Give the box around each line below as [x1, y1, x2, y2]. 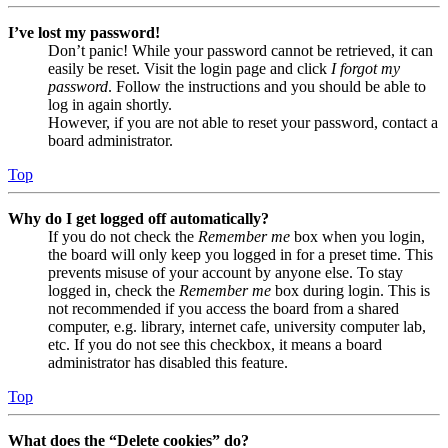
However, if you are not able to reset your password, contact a [48, 114, 438, 132]
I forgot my [331, 60, 400, 78]
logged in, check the [48, 282, 179, 300]
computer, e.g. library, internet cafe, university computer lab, [48, 318, 426, 336]
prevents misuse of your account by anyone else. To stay [48, 264, 403, 282]
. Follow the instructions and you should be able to [108, 78, 426, 96]
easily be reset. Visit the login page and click [48, 60, 331, 78]
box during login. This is [271, 282, 430, 300]
